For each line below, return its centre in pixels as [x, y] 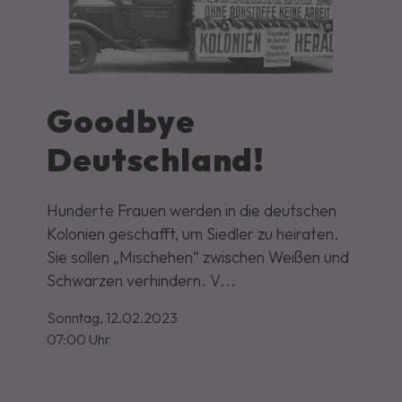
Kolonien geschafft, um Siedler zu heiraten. [193, 234]
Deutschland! [156, 160]
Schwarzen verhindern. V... [142, 281]
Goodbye [122, 121]
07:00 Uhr [79, 340]
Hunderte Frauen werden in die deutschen [192, 211]
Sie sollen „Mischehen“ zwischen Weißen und [198, 258]
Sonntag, [75, 318]
